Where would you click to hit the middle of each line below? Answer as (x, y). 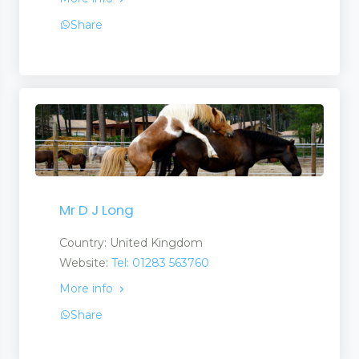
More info (88, 289)
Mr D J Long (97, 210)
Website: (85, 263)
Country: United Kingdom (131, 243)
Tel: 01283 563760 (160, 263)
